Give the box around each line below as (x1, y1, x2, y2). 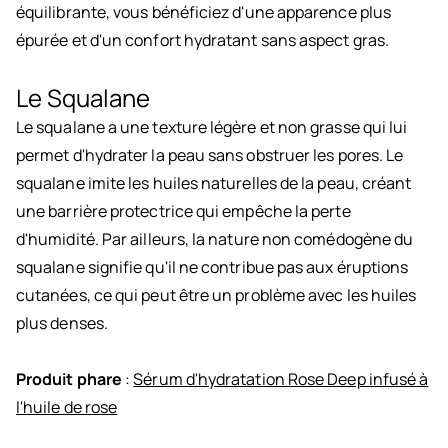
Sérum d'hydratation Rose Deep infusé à (133, 368, 429, 391)
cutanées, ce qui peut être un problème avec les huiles (16, 284, 417, 307)
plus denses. (16, 312, 108, 335)
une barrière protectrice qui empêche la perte (16, 200, 351, 223)
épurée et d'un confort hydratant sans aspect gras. (16, 29, 389, 52)
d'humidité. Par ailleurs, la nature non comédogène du (16, 228, 414, 251)
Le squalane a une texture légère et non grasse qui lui (16, 116, 408, 139)
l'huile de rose (16, 396, 118, 419)
